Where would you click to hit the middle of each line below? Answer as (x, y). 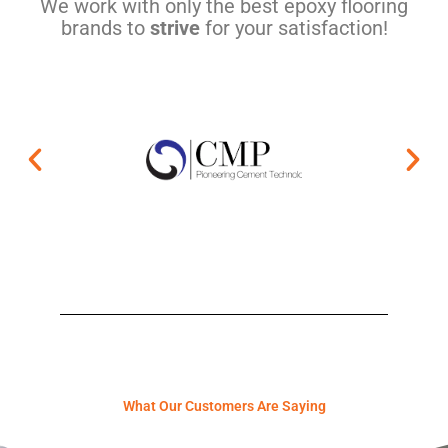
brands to (105, 28)
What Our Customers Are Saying (224, 406)
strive (174, 28)
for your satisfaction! (293, 28)
